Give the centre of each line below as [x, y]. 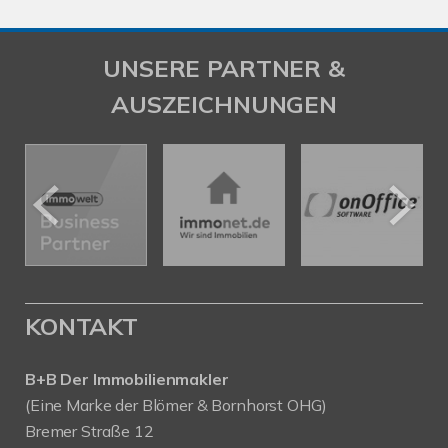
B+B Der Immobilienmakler [127, 379]
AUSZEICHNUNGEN [224, 104]
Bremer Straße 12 [89, 431]
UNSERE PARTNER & [224, 68]
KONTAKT [81, 326]
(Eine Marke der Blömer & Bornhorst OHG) [176, 405]
